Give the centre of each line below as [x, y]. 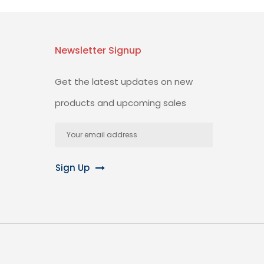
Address [71, 141]
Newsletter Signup [98, 50]
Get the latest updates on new [123, 81]
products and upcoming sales [120, 103]
